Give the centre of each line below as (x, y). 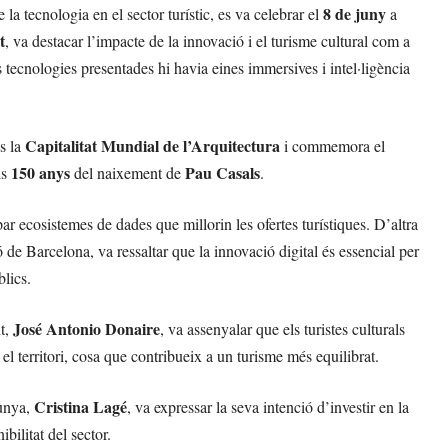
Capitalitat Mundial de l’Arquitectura (152, 146)
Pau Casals (222, 173)
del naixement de (127, 173)
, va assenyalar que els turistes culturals (282, 329)
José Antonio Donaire (86, 329)
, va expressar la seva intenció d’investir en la (268, 407)
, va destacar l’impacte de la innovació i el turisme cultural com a (207, 41)
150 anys (40, 173)
